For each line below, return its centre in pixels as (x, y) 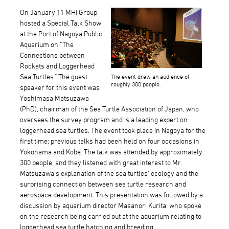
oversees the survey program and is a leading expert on (104, 119)
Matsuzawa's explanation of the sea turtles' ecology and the (109, 173)
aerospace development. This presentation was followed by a (111, 194)
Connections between (52, 55)
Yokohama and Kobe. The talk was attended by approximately (111, 151)
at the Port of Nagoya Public (61, 33)
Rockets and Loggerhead (57, 65)
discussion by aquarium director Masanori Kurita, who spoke (110, 205)
